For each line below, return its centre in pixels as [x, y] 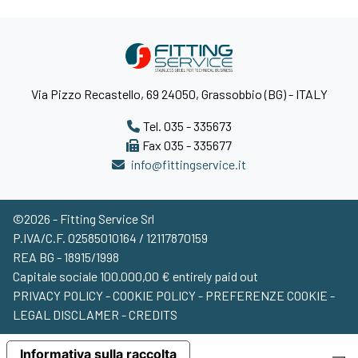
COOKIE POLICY [155, 295]
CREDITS [153, 314]
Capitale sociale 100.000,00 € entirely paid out [135, 276]
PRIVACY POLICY [59, 295]
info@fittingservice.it [189, 164]
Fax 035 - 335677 [187, 145]
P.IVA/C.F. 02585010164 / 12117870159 [110, 237]
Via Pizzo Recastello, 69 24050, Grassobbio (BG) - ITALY [179, 93]
